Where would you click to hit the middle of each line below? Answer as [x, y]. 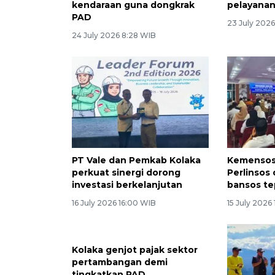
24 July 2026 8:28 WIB [114, 36]
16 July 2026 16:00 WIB [114, 203]
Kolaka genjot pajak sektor [135, 250]
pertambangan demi [120, 262]
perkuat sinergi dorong [126, 172]
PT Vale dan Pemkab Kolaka [136, 160]
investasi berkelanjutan [127, 184]
